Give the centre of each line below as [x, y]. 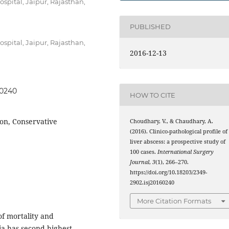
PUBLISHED [151, 27]
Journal [140, 162]
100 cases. [144, 152]
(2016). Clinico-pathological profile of [179, 132]
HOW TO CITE [153, 95]
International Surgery [186, 152]
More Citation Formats [174, 201]
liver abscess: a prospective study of [178, 142]
